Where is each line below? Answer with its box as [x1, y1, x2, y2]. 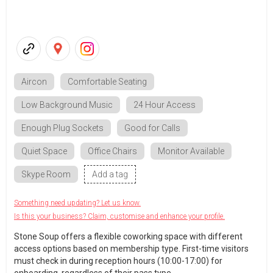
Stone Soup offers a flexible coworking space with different [14, 232, 243, 241]
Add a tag [92, 169, 128, 179]
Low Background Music [21, 100, 113, 110]
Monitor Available [158, 146, 224, 156]
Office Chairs [88, 146, 137, 156]
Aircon [21, 77, 47, 87]
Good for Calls [124, 123, 180, 133]
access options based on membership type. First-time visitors [14, 244, 249, 253]
